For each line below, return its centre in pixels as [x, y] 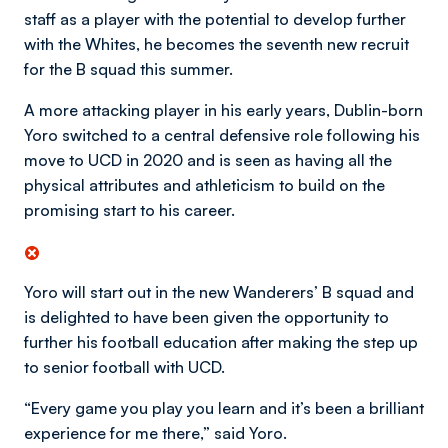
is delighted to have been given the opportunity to [206, 317]
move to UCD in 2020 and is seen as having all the [208, 160]
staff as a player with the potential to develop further [215, 19]
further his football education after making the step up [221, 342]
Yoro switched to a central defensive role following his [222, 135]
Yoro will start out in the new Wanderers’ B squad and [219, 292]
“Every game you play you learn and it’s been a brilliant [224, 408]
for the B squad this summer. [128, 69]
